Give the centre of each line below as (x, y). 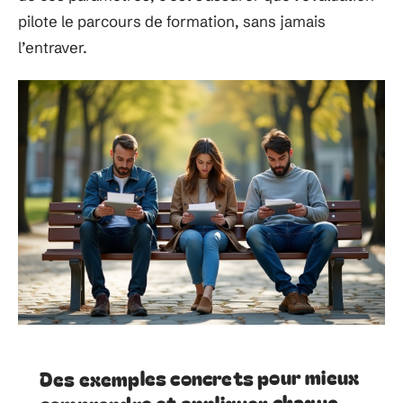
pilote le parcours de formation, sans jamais (172, 21)
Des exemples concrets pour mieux (199, 377)
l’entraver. (53, 47)
